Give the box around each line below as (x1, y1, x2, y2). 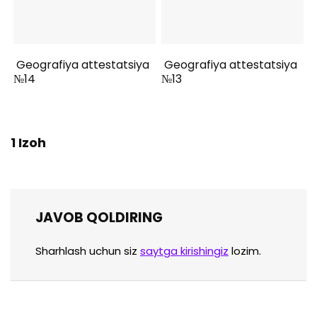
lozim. (229, 243, 261, 259)
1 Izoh (11, 134, 46, 152)
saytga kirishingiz (140, 243, 229, 259)
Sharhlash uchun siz (35, 243, 140, 259)
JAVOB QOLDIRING (35, 208, 163, 228)
